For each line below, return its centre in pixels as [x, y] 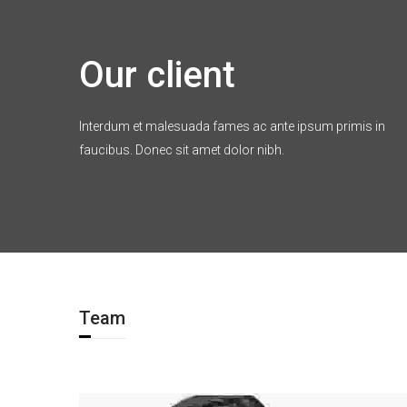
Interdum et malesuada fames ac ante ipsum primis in [232, 126]
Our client [157, 75]
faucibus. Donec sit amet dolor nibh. [182, 150]
